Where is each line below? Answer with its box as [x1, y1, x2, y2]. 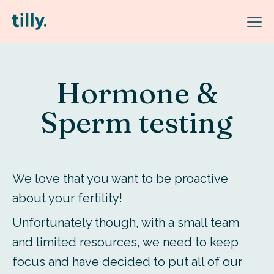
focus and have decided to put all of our [12, 254, 242, 269]
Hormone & [56, 75, 218, 111]
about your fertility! [12, 191, 122, 206]
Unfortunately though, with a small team [12, 215, 239, 230]
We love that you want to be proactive [12, 171, 228, 186]
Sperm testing [41, 104, 233, 140]
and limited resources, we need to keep [12, 235, 239, 250]
